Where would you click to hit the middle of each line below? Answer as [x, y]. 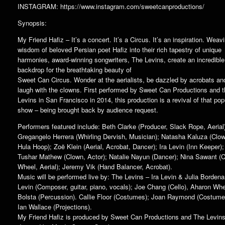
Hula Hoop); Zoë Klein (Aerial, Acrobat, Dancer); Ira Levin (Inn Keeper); [121, 146]
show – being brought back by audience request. [88, 109]
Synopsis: [32, 23]
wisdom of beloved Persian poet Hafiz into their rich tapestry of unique [120, 49]
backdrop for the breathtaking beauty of [75, 69]
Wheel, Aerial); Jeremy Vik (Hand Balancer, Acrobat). [95, 166]
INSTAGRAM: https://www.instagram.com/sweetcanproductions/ [111, 6]
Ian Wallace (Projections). [55, 206]
